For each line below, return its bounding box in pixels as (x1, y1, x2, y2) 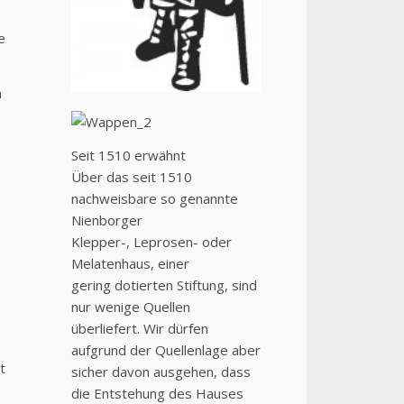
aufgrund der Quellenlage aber (70, 341, 261, 360)
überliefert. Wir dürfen (70, 319, 208, 338)
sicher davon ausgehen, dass (70, 363, 251, 381)
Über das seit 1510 (70, 168, 192, 187)
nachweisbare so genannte (70, 189, 238, 208)
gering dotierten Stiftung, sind (70, 276, 257, 295)
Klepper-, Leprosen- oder (70, 233, 232, 252)
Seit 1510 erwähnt (70, 146, 186, 165)
